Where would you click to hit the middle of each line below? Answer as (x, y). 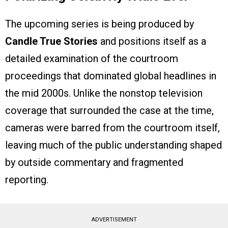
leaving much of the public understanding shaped (113, 145)
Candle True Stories (51, 41)
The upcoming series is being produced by (99, 24)
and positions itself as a (152, 41)
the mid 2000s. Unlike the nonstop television (104, 93)
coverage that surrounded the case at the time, (109, 111)
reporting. (27, 180)
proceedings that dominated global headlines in (111, 76)
